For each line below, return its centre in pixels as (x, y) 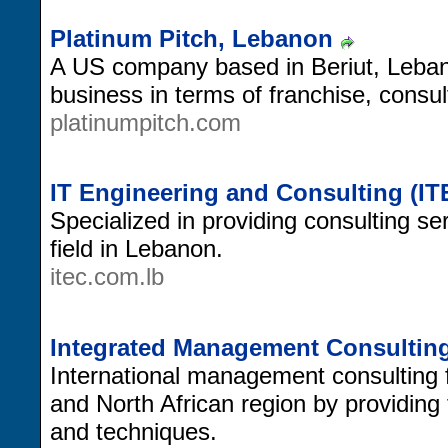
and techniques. (133, 431)
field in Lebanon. (136, 249)
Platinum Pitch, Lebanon (191, 38)
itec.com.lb (107, 277)
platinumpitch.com (145, 122)
